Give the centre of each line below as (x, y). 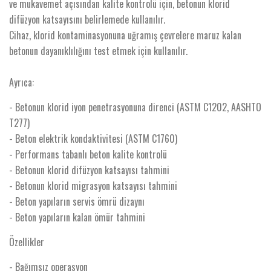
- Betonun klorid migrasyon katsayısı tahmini (93, 186)
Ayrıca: (23, 82)
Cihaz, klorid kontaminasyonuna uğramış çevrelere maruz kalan (125, 35)
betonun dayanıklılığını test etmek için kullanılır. (98, 51)
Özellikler (27, 242)
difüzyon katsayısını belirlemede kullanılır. (87, 19)
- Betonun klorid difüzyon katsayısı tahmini (89, 170)
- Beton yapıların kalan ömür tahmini (77, 217)
